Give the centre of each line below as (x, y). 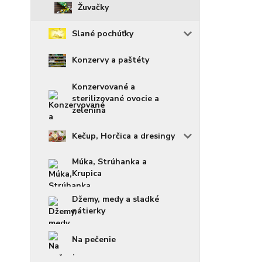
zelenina (89, 110)
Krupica (87, 173)
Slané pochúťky (103, 33)
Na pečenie (94, 239)
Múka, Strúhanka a (109, 161)
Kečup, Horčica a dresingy (123, 136)
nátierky (89, 211)
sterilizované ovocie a (116, 98)
